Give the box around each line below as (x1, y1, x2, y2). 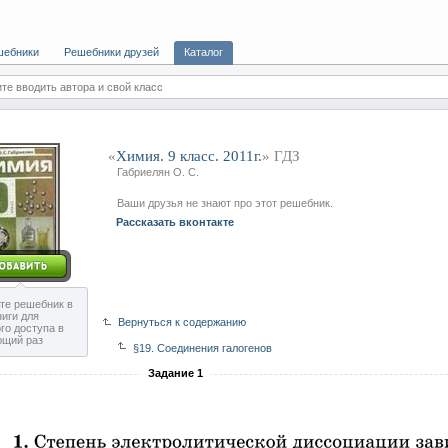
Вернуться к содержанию (118, 316, 246, 328)
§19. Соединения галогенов (133, 342, 272, 354)
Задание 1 (148, 367, 203, 379)
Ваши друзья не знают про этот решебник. (117, 197, 333, 209)
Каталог (184, 46, 223, 58)
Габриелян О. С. (117, 166, 199, 178)
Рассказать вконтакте (116, 216, 234, 228)
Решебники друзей (64, 46, 159, 58)
